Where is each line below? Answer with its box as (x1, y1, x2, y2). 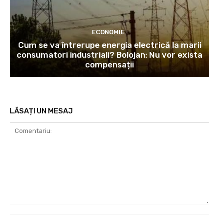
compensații (85, 60, 134, 70)
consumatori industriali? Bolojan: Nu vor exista (17, 50, 202, 60)
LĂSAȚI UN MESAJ (10, 107, 73, 116)
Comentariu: (9, 205, 48, 214)
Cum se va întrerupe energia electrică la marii (18, 40, 201, 50)
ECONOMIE (92, 28, 125, 36)
